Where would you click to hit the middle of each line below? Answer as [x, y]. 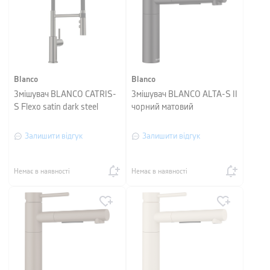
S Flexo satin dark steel [56, 107]
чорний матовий [162, 107]
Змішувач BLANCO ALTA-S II [184, 95]
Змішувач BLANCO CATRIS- [65, 95]
